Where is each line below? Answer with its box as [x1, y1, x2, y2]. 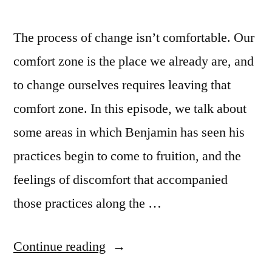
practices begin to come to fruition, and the [13, 148, 241, 165]
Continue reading [13, 238, 106, 255]
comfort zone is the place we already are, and [13, 53, 254, 70]
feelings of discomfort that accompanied [13, 171, 228, 188]
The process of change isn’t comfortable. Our [13, 29, 254, 46]
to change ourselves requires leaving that [13, 76, 231, 93]
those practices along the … [13, 195, 161, 212]
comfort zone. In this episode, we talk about [13, 100, 246, 117]
